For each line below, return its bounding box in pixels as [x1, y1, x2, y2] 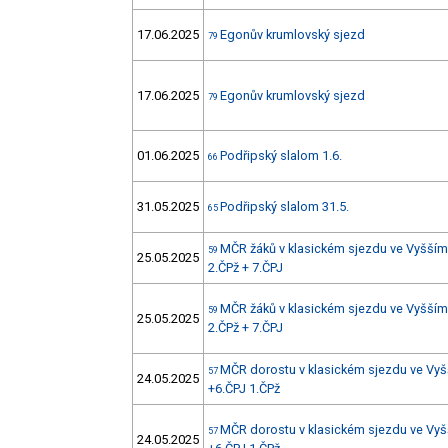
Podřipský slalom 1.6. [220, 148, 342, 164]
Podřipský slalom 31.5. [220, 199, 349, 215]
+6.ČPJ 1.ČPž [208, 381, 280, 397]
